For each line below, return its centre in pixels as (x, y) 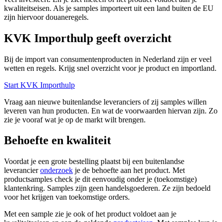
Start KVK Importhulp (39, 85)
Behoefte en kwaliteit (57, 140)
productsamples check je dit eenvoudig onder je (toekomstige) (100, 179)
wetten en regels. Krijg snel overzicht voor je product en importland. (110, 68)
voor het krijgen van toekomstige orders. (67, 197)
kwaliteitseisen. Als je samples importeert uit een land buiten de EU (109, 8)
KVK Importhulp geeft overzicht (88, 38)
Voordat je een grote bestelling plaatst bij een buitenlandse (94, 162)
